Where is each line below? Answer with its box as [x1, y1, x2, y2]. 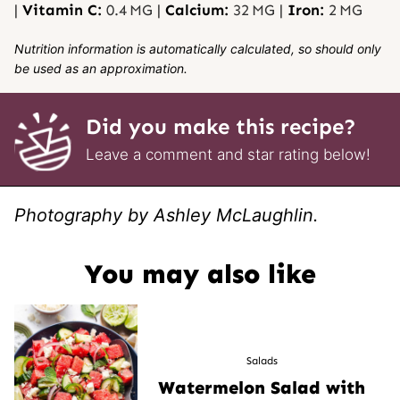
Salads [246, 354, 278, 368]
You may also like [84, 257, 316, 290]
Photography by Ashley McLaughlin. [14, 204, 319, 226]
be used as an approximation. [14, 60, 187, 76]
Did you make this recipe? [86, 113, 356, 140]
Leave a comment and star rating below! [86, 146, 371, 164]
